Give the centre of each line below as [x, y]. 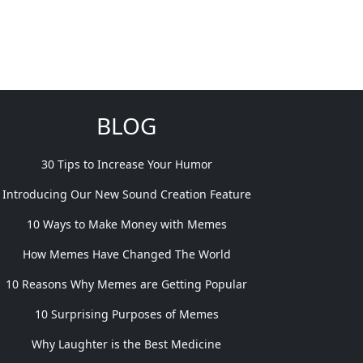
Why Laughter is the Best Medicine [126, 344]
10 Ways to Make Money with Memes [126, 224]
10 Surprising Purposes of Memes [126, 314]
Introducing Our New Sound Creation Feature [126, 194]
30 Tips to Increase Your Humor [126, 164]
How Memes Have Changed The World [126, 254]
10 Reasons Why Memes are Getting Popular [126, 284]
